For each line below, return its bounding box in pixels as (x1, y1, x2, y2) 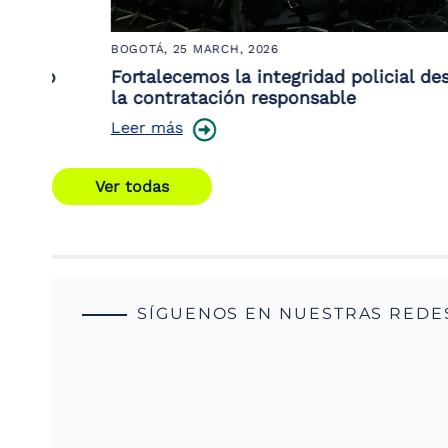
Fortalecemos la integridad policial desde (72, 65, 432, 87)
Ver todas (95, 176, 169, 196)
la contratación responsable (72, 86, 317, 108)
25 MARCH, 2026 (133, 41, 240, 56)
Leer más (72, 117, 144, 137)
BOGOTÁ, (72, 41, 134, 56)
